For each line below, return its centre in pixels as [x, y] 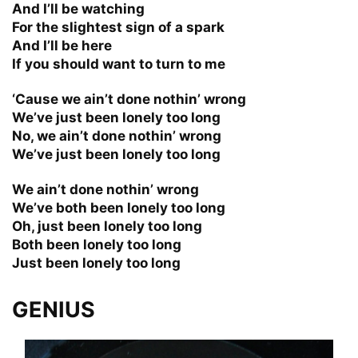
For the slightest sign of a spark [118, 27]
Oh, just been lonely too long [107, 226]
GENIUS [54, 309]
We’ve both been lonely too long [119, 207]
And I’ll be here [62, 45]
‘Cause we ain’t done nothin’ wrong [129, 99]
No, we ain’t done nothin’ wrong [117, 135]
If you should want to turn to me [119, 64]
